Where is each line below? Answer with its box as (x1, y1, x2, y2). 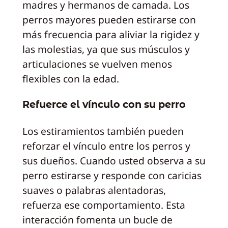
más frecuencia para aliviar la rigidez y (22, 27, 199, 41)
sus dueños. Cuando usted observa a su (22, 153, 206, 167)
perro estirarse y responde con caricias (22, 168, 202, 182)
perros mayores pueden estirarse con (22, 12, 196, 26)
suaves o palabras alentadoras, (22, 183, 166, 197)
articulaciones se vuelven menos (22, 56, 172, 71)
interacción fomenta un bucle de (22, 212, 173, 226)
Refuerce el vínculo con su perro (22, 98, 186, 111)
